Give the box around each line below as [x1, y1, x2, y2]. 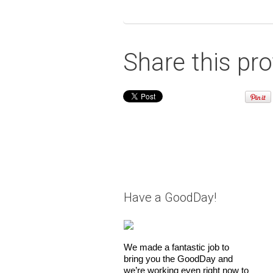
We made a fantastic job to [123, 242, 229, 253]
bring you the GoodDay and [123, 253, 233, 264]
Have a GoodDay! [123, 190, 216, 205]
